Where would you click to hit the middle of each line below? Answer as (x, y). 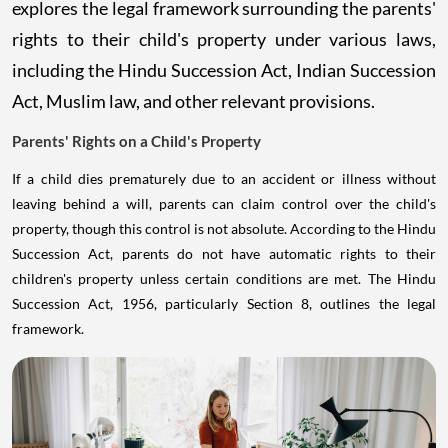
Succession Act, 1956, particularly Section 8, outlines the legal (224, 303)
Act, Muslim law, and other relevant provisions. (193, 101)
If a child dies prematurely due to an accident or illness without (224, 178)
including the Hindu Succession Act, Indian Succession (224, 70)
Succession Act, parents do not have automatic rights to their (224, 253)
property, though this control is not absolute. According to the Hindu (224, 228)
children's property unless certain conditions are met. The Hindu (224, 278)
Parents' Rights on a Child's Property (136, 140)
